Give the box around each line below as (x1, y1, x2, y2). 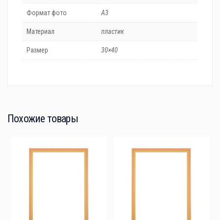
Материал (27, 27, 55, 35)
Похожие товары (7, 112, 78, 125)
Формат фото (27, 8, 67, 17)
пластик (101, 27, 124, 35)
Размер (27, 46, 48, 54)
